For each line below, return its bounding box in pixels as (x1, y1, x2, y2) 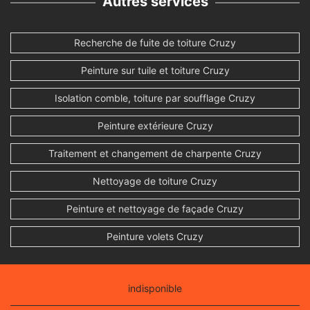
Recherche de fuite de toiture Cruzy (74, 37, 236, 49)
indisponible (128, 282, 182, 295)
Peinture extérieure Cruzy (97, 120, 213, 132)
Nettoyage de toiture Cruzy (93, 175, 217, 188)
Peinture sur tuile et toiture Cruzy (80, 64, 230, 77)
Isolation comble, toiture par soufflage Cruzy (55, 92, 255, 104)
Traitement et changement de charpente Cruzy (48, 147, 262, 160)
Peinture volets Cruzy (107, 230, 203, 243)
